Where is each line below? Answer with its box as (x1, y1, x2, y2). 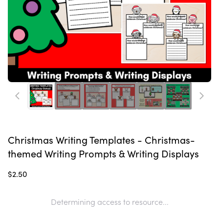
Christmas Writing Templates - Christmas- (8, 133, 195, 146)
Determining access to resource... (50, 196, 169, 207)
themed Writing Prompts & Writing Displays (8, 147, 199, 160)
